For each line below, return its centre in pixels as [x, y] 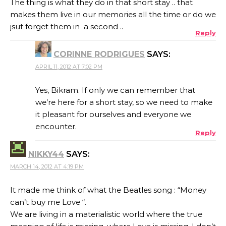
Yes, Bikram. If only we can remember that [115, 90]
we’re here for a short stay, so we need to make [124, 102]
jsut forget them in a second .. [67, 26]
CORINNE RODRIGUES [99, 54]
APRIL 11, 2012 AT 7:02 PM [69, 66]
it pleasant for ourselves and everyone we [113, 114]
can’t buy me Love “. [49, 202]
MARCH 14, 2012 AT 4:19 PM [47, 166]
